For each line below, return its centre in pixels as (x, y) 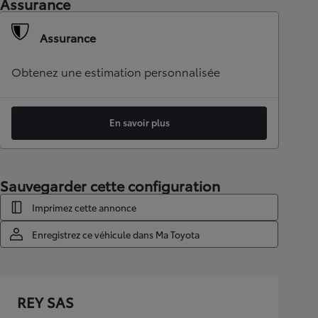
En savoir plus (139, 122)
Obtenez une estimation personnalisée (116, 71)
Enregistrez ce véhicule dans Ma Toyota (116, 234)
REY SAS (45, 302)
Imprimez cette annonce (84, 207)
